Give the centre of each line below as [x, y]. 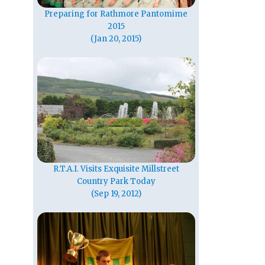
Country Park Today [116, 182]
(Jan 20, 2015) [116, 39]
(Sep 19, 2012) [116, 194]
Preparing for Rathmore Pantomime [116, 14]
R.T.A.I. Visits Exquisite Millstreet [116, 169]
